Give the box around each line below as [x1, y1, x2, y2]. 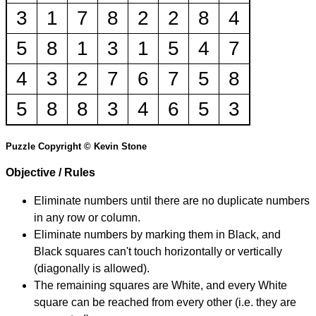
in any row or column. [34, 212, 140, 224]
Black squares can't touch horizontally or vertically [34, 245, 282, 258]
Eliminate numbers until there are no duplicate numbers [34, 195, 310, 207]
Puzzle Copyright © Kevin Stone [6, 141, 147, 152]
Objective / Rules [6, 166, 95, 179]
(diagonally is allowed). [34, 262, 150, 275]
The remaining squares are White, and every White [34, 279, 287, 292]
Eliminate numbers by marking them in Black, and [34, 229, 281, 241]
